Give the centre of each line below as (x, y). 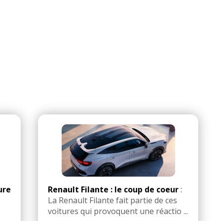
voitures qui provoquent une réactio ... (118, 211)
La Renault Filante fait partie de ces (112, 201)
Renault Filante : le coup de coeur (113, 190)
